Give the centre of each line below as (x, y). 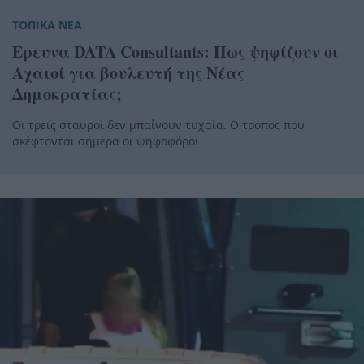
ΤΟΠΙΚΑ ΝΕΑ (47, 24)
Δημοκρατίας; (67, 93)
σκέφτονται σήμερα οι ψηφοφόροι (106, 141)
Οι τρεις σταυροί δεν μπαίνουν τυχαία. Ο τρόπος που (158, 124)
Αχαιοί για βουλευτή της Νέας (128, 72)
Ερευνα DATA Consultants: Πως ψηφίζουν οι (175, 51)
